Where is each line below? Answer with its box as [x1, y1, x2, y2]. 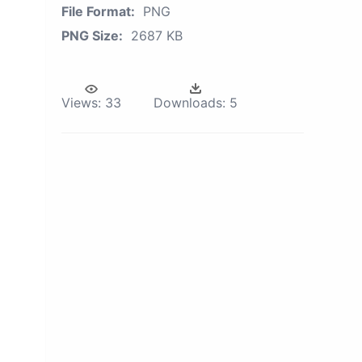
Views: [61, 95, 101, 111]
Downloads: [154, 95, 225, 111]
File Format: [61, 3, 135, 19]
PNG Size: [61, 27, 123, 44]
